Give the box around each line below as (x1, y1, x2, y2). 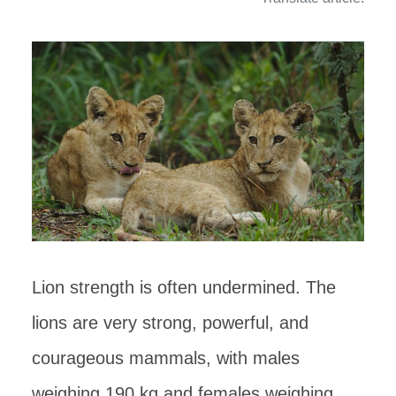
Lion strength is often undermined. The (32, 277, 336, 297)
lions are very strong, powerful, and (32, 312, 308, 332)
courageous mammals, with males (32, 347, 300, 368)
